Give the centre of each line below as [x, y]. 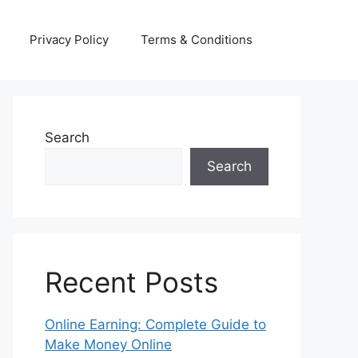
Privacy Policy [69, 40]
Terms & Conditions [197, 40]
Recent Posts [131, 282]
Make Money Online [108, 344]
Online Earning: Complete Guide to [155, 324]
